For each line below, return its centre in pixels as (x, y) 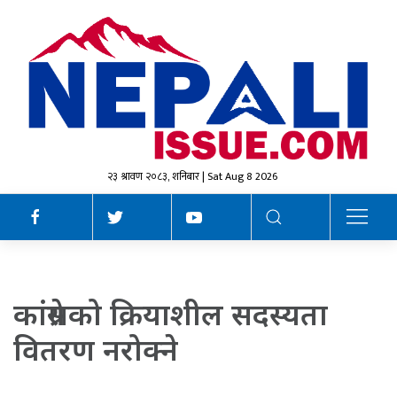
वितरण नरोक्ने (96, 350)
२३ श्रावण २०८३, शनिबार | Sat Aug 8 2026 (192, 177)
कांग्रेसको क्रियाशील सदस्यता (171, 314)
